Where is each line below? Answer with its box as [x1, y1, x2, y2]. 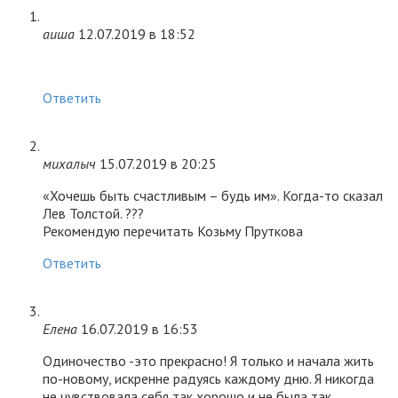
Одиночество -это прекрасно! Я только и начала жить [43, 352, 374, 370]
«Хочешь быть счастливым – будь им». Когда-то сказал [43, 187, 383, 205]
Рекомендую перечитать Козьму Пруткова [43, 222, 303, 241]
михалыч [43, 155, 96, 173]
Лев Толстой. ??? [43, 204, 144, 223]
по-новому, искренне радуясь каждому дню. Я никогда [43, 370, 374, 388]
